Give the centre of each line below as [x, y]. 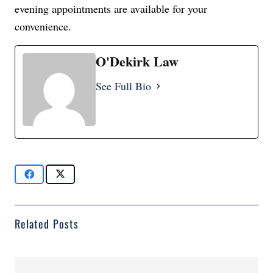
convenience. [45, 26]
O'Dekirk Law [137, 61]
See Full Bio [123, 86]
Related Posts [47, 224]
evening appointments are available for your [111, 9]
